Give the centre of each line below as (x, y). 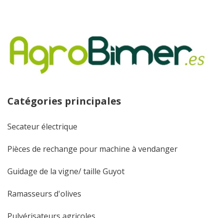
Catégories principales (64, 101)
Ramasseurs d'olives (44, 193)
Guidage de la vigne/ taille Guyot (66, 171)
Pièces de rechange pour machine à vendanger (92, 149)
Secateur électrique (42, 126)
